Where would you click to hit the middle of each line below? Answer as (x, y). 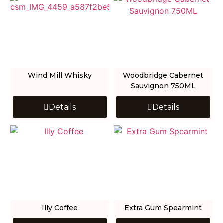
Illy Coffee (60, 208)
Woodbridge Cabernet (163, 75)
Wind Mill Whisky (60, 75)
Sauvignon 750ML (163, 86)
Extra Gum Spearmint (163, 208)
